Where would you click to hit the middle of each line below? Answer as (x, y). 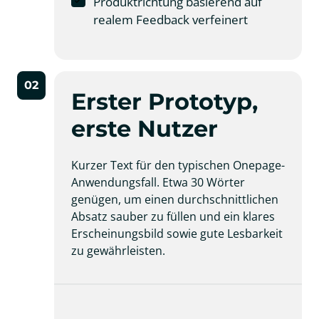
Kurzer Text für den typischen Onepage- (178, 166)
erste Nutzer (145, 129)
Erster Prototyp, (164, 102)
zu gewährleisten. (118, 251)
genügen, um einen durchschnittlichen (175, 200)
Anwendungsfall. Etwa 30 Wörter (158, 183)
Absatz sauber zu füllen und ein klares (173, 217)
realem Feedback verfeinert (170, 20)
